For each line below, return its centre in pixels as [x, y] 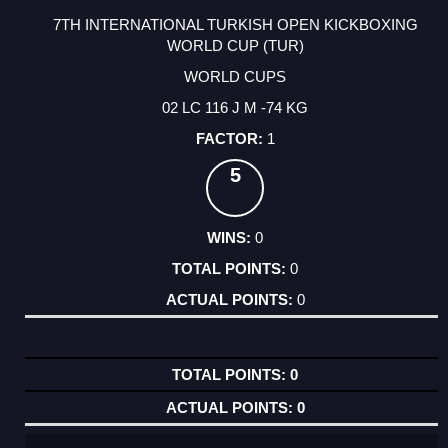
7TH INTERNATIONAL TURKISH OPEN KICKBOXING [235, 24]
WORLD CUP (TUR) [235, 45]
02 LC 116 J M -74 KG [235, 107]
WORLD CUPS [235, 76]
